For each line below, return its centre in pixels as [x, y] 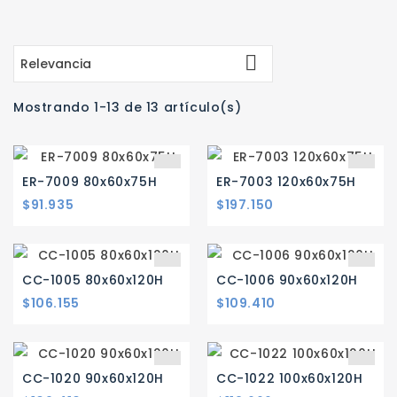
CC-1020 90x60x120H [93, 379]
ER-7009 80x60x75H [90, 182]
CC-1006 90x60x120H [287, 280]
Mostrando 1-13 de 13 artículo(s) [128, 108]
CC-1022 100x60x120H [290, 379]
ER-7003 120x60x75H [286, 182]
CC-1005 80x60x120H [93, 280]
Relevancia [56, 64]
